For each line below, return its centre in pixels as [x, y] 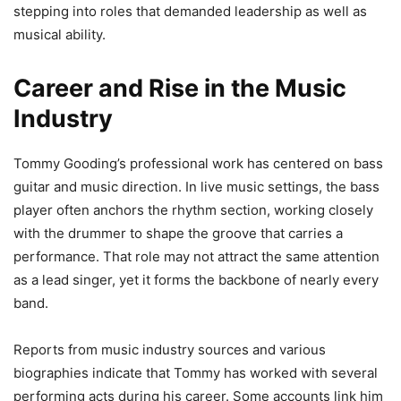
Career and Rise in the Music [180, 88]
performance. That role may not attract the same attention [196, 256]
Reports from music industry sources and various [170, 349]
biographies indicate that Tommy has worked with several [196, 372]
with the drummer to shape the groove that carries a [178, 233]
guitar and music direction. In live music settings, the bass [196, 186]
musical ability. [60, 34]
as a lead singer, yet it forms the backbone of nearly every [196, 279]
